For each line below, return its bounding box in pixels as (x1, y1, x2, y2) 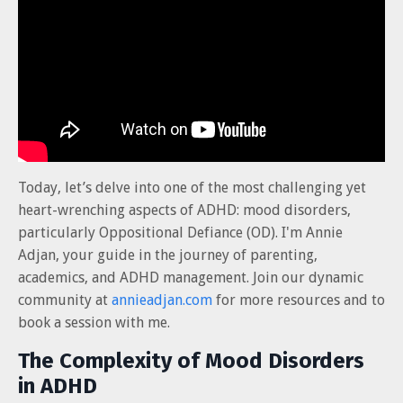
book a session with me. (18, 313, 170, 331)
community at (18, 291, 112, 309)
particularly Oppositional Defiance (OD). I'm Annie (18, 223, 343, 241)
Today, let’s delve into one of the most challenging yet (18, 178, 366, 196)
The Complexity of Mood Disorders (18, 347, 364, 373)
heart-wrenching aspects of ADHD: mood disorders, (18, 201, 351, 219)
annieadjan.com (112, 291, 212, 309)
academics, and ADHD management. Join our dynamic (18, 268, 363, 286)
